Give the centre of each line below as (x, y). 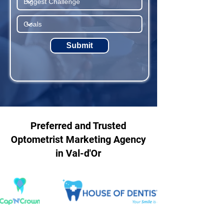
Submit (80, 45)
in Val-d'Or (78, 153)
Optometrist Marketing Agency (78, 139)
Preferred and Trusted (78, 126)
